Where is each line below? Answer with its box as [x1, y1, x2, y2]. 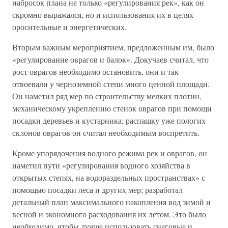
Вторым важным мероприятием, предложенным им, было [12, 41, 214, 52]
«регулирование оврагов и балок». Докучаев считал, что [12, 53, 209, 65]
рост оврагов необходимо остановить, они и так [12, 66, 179, 77]
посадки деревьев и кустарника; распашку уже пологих [12, 115, 206, 126]
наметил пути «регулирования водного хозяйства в [12, 159, 190, 170]
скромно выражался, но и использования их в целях [12, 9, 193, 20]
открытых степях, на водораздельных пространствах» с [12, 172, 205, 183]
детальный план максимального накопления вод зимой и [12, 196, 211, 207]
